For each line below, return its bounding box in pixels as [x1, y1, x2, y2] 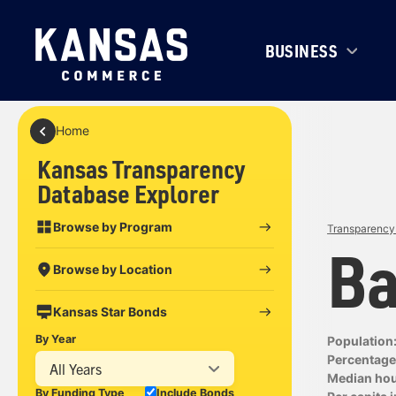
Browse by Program [52, 218, 172, 234]
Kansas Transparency [37, 152, 247, 185]
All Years [49, 359, 103, 377]
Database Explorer [37, 177, 220, 209]
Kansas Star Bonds [52, 303, 167, 319]
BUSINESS [264, 39, 339, 62]
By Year [35, 332, 76, 346]
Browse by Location [52, 261, 172, 277]
